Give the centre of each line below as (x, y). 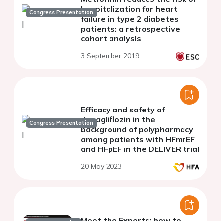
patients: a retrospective (130, 29)
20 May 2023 (101, 166)
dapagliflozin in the (118, 120)
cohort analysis (111, 39)
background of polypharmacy (137, 129)
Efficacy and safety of (123, 110)
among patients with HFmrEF (138, 139)
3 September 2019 (110, 56)
